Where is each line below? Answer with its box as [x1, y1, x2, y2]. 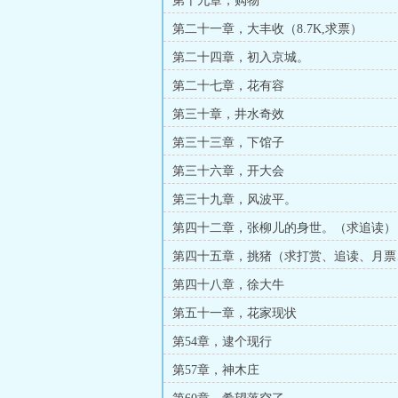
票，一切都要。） [163, 273, 263, 286]
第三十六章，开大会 [172, 164, 284, 178]
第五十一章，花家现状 [172, 306, 297, 320]
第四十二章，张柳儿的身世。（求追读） [172, 221, 396, 235]
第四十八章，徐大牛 [172, 278, 284, 291]
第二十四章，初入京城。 [172, 51, 309, 64]
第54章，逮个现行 [172, 335, 272, 348]
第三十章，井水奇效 [172, 107, 284, 121]
